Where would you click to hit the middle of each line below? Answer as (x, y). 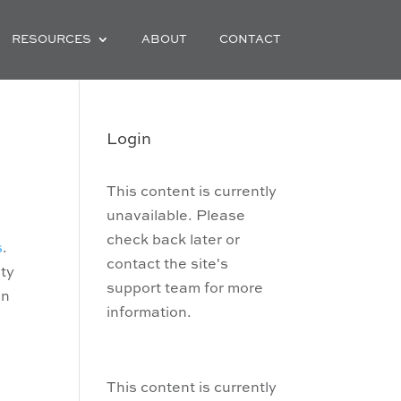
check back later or (174, 241)
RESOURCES (51, 40)
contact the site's (168, 265)
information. (149, 313)
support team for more (185, 289)
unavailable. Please (176, 217)
